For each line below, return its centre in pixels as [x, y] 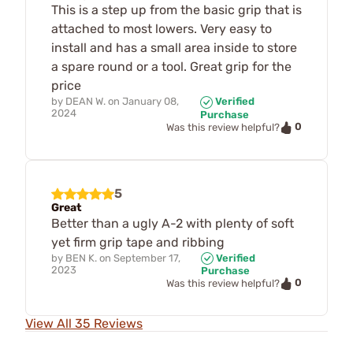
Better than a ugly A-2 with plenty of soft [173, 223]
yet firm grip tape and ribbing [138, 242]
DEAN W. [85, 102]
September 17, [147, 258]
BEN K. [81, 258]
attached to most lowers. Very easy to [162, 29]
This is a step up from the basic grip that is [176, 10]
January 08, [150, 102]
